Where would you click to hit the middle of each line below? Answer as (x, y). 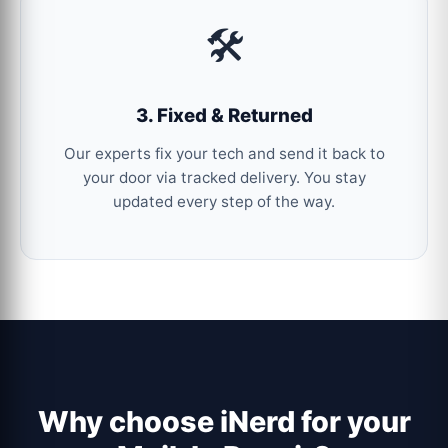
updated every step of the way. (224, 202)
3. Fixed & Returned (224, 115)
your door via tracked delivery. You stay (224, 178)
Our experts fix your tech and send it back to (224, 154)
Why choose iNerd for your (224, 422)
